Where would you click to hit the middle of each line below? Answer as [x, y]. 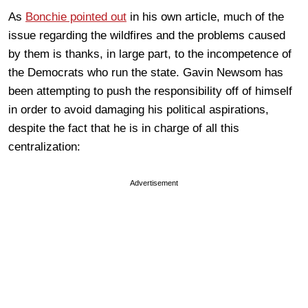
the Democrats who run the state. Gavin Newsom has [146, 72]
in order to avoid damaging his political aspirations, [139, 109]
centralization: [46, 146]
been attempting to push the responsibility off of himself [150, 91]
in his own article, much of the [205, 16]
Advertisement [154, 183]
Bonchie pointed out [76, 16]
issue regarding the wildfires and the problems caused [147, 35]
